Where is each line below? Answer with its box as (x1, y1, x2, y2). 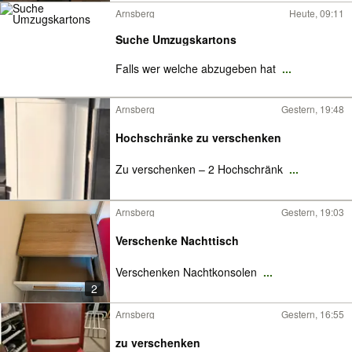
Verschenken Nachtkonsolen (115, 264, 260, 280)
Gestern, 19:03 (281, 205, 344, 218)
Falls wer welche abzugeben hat (115, 60, 279, 76)
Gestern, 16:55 (281, 307, 344, 321)
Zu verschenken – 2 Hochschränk (115, 161, 286, 177)
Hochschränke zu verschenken (115, 130, 281, 145)
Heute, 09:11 (289, 6, 344, 20)
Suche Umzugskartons (115, 31, 236, 47)
